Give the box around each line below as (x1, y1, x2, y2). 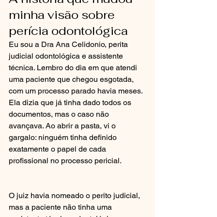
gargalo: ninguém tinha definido (9, 133, 119, 142)
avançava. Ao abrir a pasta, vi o (9, 121, 118, 130)
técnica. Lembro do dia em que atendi (9, 63, 139, 72)
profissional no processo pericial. (9, 156, 122, 165)
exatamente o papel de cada (9, 144, 108, 154)
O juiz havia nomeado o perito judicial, (9, 191, 142, 200)
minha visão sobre (9, 7, 118, 22)
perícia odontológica (9, 23, 128, 38)
